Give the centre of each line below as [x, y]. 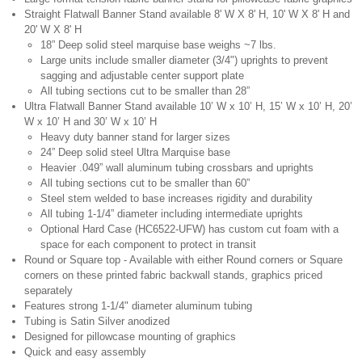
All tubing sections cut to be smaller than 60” [145, 183]
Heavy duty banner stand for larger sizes [135, 137]
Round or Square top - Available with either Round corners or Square [183, 259]
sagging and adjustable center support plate [142, 75]
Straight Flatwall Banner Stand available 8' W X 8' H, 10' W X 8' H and [187, 14]
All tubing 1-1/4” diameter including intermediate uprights [172, 213]
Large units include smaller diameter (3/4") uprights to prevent [184, 60]
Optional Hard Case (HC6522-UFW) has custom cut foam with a [189, 229]
